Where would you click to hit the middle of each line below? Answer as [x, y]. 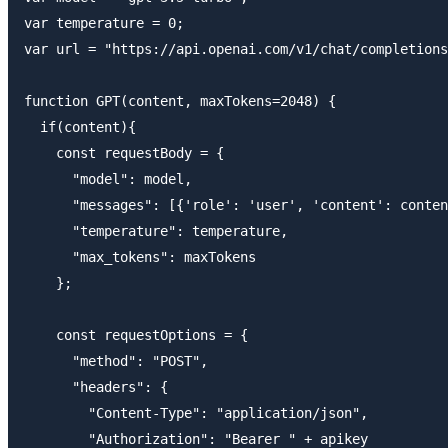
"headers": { [96, 386]
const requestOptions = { [136, 334]
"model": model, [108, 178]
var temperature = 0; [104, 22]
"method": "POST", [116, 360]
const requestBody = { [124, 152]
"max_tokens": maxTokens [140, 256]
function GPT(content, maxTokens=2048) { [180, 100]
